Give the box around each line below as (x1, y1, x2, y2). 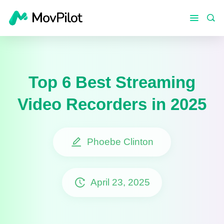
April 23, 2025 (90, 177, 150, 188)
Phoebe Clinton (87, 136, 154, 147)
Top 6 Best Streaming (28, 73, 195, 92)
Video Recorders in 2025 (17, 95, 206, 114)
